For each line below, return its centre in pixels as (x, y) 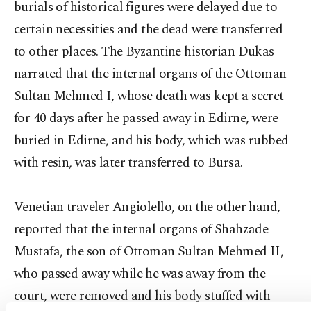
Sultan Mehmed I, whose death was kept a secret (149, 96)
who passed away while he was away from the (140, 274)
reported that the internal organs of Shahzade (141, 229)
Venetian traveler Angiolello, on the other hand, (147, 207)
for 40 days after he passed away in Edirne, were (146, 118)
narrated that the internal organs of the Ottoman (150, 74)
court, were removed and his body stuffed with (142, 296)
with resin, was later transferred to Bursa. (128, 163)
